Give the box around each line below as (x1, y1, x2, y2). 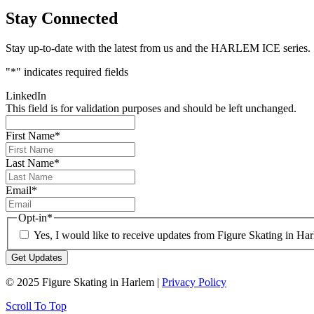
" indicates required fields (16, 65, 128, 78)
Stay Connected (6, 8, 118, 27)
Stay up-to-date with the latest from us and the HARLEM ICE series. (6, 41, 310, 54)
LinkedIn (6, 89, 46, 102)
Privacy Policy (162, 276, 226, 289)
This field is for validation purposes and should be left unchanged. (6, 102, 296, 114)
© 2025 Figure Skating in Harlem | (6, 276, 162, 289)
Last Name (6, 156, 54, 169)
